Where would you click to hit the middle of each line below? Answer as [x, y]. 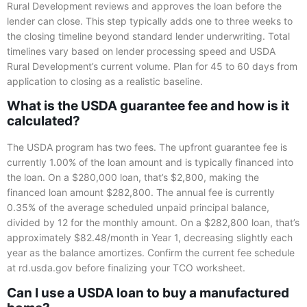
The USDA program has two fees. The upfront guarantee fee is [147, 147]
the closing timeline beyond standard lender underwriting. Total [148, 36]
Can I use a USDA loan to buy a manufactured [148, 293]
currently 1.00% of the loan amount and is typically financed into [150, 162]
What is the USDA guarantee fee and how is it [148, 106]
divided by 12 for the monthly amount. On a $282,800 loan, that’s [153, 223]
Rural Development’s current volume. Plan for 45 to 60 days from [152, 66]
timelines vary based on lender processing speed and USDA [141, 51]
